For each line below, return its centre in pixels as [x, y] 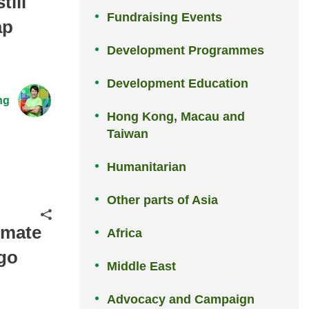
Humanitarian [147, 167]
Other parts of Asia [163, 200]
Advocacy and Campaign [181, 300]
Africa [125, 233]
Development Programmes [186, 51]
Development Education [178, 84]
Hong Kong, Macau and [176, 117]
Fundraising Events [165, 18]
